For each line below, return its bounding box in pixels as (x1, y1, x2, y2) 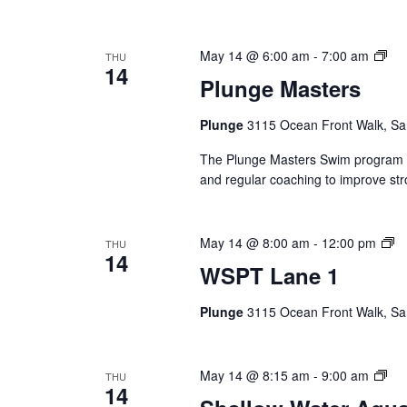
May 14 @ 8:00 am (199, 233, 310, 252)
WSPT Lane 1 (199, 260, 339, 291)
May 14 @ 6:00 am (199, 46, 310, 65)
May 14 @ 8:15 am (199, 366, 310, 384)
